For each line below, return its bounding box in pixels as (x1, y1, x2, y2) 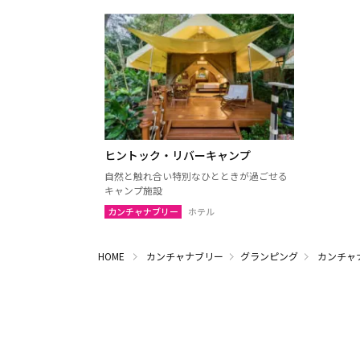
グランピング (240, 249, 298, 264)
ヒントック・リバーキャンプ (104, 147, 252, 164)
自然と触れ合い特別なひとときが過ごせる (104, 169, 288, 183)
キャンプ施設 (104, 183, 163, 198)
